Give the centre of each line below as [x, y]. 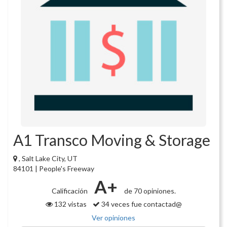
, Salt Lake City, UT [48, 159]
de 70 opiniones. [149, 191]
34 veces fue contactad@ [141, 204]
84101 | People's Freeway [54, 169]
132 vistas [72, 204]
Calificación [70, 191]
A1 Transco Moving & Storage [112, 140]
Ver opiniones [113, 218]
